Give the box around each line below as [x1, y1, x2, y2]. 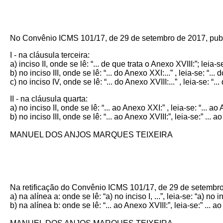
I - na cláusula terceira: [10, 51, 90, 59]
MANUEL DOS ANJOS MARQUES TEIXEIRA [10, 130, 173, 139]
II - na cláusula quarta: [10, 95, 88, 103]
